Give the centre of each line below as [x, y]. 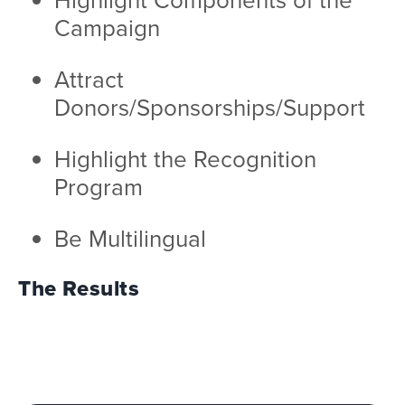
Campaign [107, 28]
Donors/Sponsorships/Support [210, 107]
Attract [89, 79]
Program [99, 187]
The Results [79, 288]
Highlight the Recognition [185, 159]
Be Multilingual [130, 238]
